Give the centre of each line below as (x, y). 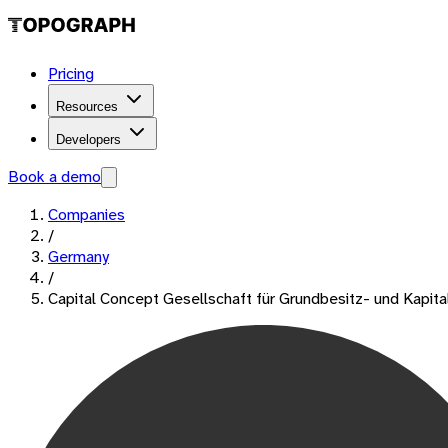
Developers (88, 139)
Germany (78, 256)
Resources (87, 106)
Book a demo (54, 176)
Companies (86, 214)
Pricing (71, 73)
